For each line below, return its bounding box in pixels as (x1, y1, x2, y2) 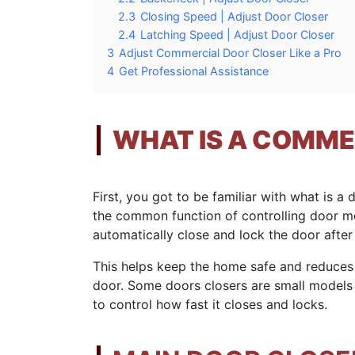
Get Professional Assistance (119, 64, 269, 78)
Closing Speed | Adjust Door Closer (140, 10, 328, 24)
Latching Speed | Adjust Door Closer (140, 28, 334, 42)
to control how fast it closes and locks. (93, 296, 327, 313)
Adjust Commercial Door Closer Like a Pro (119, 46, 342, 60)
